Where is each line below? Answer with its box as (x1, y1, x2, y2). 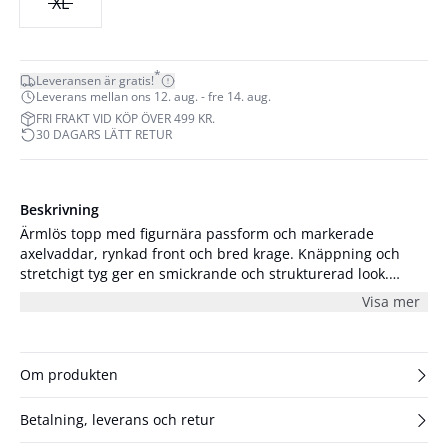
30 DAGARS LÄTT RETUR (36, 126, 172, 143)
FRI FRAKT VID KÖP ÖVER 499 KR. (36, 110, 215, 127)
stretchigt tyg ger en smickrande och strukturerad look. (20, 264, 389, 283)
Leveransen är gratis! (36, 72, 154, 89)
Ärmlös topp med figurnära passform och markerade (20, 224, 374, 243)
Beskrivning (20, 200, 99, 219)
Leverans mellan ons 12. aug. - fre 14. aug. (36, 88, 271, 105)
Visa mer (362, 292, 420, 311)
